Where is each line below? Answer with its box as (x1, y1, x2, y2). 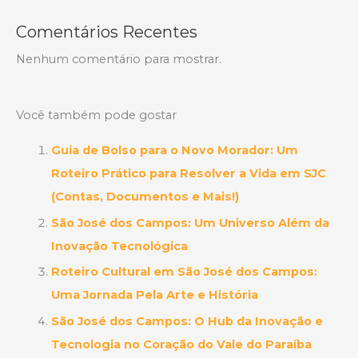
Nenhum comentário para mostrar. (16, 52, 221, 67)
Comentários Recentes (16, 22, 197, 42)
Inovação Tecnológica (50, 238, 188, 253)
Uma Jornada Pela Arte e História (50, 288, 258, 303)
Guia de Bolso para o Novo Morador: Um (50, 142, 298, 157)
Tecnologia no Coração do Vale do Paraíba (50, 336, 312, 352)
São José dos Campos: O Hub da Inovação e (50, 313, 323, 328)
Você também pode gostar (16, 108, 177, 123)
